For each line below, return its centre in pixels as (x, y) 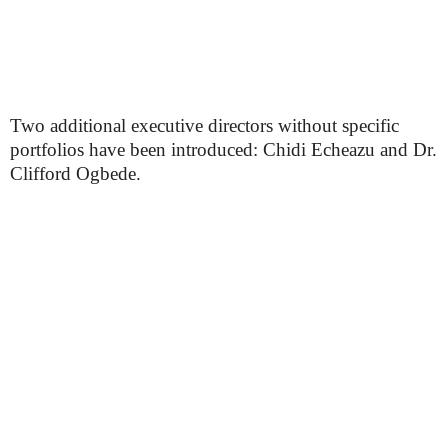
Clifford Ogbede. (75, 174)
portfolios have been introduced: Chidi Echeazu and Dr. (223, 150)
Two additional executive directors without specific (204, 126)
